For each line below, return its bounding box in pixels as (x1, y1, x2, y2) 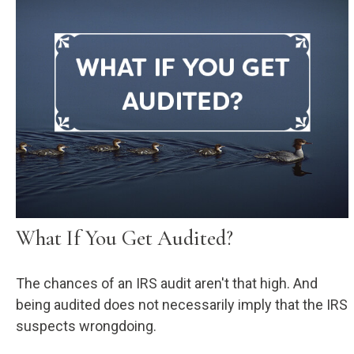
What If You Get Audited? (16, 225, 233, 252)
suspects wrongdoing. (16, 318, 156, 335)
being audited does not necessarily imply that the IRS (16, 296, 348, 314)
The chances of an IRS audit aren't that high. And (16, 275, 318, 292)
